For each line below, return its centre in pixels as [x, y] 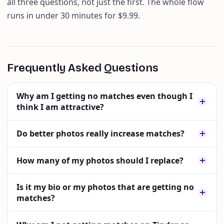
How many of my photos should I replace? [100, 160]
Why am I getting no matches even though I [104, 96]
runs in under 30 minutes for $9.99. [74, 16]
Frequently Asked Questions [83, 67]
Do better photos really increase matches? [100, 134]
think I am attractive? [60, 107]
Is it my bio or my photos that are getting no [105, 187]
